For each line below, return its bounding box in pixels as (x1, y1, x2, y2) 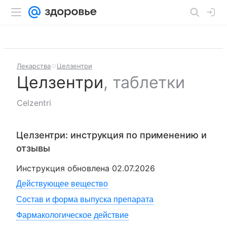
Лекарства (17, 62, 51, 70)
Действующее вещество (16, 179, 108, 188)
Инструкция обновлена (16, 163, 112, 173)
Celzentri (17, 98, 51, 108)
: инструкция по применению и (65, 130, 207, 140)
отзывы (16, 143, 50, 154)
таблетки (112, 72, 185, 92)
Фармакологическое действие (16, 211, 129, 219)
